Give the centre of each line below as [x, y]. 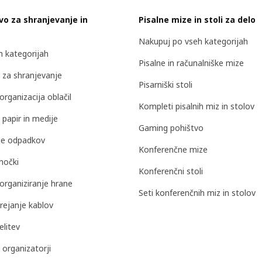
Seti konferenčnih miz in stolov [197, 192]
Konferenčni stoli [171, 171]
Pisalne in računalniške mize [191, 63]
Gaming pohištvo [171, 127]
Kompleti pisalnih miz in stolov [196, 106]
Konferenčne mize [173, 149]
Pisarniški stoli [166, 84]
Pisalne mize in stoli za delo [197, 19]
